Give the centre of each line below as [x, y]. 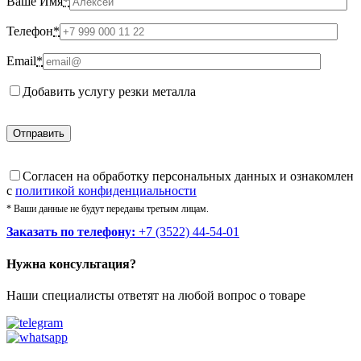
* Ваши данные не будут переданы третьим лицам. [108, 209]
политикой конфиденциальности [106, 191]
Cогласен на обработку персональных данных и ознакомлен [188, 176]
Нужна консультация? [71, 263]
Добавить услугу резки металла [109, 92]
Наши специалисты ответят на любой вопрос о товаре [156, 295]
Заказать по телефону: [71, 232]
